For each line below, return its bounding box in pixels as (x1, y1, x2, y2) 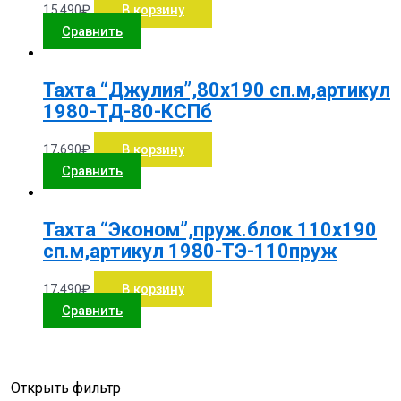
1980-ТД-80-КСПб (43, 99, 212, 123)
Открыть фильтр (11, 379, 121, 397)
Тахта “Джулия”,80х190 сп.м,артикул (43, 78, 390, 101)
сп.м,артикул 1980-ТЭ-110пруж (43, 240, 337, 263)
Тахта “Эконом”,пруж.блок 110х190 (43, 218, 377, 242)
